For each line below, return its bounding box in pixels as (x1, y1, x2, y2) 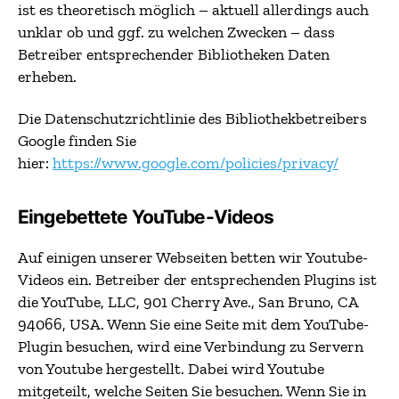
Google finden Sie (18, 131, 136, 151)
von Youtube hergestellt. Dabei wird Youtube (18, 359, 324, 379)
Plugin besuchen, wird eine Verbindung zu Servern (18, 337, 363, 356)
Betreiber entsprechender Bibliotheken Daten (18, 44, 330, 64)
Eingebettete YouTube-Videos (18, 206, 274, 228)
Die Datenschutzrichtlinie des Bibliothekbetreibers (18, 109, 367, 128)
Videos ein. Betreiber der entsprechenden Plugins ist (18, 270, 377, 289)
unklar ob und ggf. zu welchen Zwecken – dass (18, 21, 335, 42)
